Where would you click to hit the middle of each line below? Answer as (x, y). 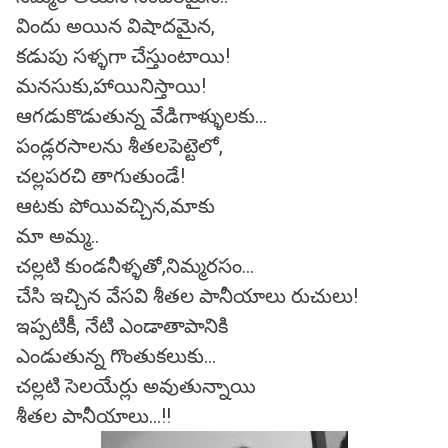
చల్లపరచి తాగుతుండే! (100, 176)
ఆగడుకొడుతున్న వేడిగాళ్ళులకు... (141, 116)
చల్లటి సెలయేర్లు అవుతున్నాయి (138, 386)
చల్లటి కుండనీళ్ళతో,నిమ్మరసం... (135, 266)
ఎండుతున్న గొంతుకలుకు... (116, 356)
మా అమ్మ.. (57, 236)
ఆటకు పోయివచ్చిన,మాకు (118, 206)
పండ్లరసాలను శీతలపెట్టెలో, (119, 146)
